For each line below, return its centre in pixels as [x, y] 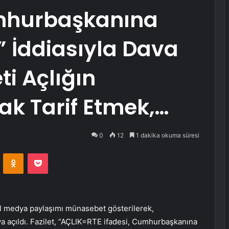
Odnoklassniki [45, 153]
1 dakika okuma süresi [167, 135]
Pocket [59, 153]
